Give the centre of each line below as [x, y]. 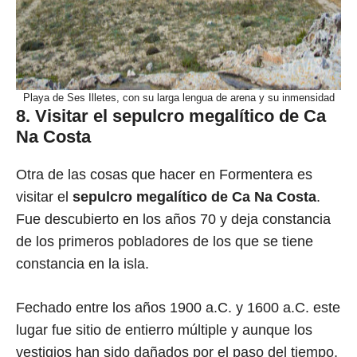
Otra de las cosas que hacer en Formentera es [164, 175]
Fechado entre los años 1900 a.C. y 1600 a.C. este [178, 308]
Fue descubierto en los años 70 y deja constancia [173, 220]
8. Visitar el [64, 116]
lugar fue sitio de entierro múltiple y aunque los [164, 330]
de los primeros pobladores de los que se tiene [165, 242]
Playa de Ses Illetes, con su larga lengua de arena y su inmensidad [178, 98]
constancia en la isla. [82, 264]
